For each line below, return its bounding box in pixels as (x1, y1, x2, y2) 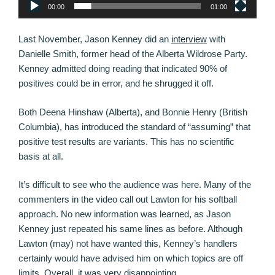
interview (171, 34, 207, 45)
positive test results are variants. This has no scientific (18, 136, 234, 147)
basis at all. (18, 150, 63, 161)
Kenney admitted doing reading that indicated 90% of (18, 63, 227, 74)
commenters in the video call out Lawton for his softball (18, 194, 237, 205)
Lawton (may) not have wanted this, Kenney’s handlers (18, 238, 238, 249)
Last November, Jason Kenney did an (18, 34, 171, 45)
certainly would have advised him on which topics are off (18, 253, 243, 264)
